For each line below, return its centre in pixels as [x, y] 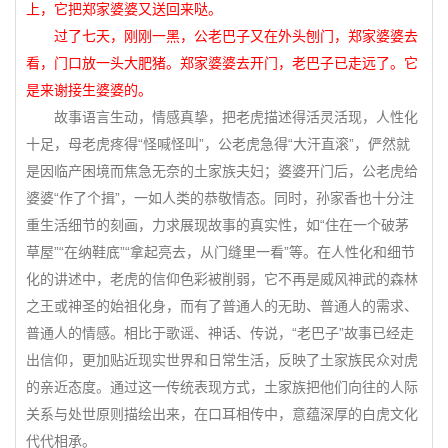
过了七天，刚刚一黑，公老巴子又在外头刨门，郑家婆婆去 [222, 36]
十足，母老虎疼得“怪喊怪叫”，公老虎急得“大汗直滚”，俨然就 [218, 144]
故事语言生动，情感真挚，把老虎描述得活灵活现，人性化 [222, 117]
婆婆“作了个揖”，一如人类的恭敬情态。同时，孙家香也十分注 [220, 198]
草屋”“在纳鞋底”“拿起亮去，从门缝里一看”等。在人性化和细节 [220, 252]
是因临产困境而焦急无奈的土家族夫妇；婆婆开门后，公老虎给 [222, 171]
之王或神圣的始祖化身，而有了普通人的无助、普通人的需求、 [222, 306]
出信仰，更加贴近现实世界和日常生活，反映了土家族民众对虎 [222, 360]
